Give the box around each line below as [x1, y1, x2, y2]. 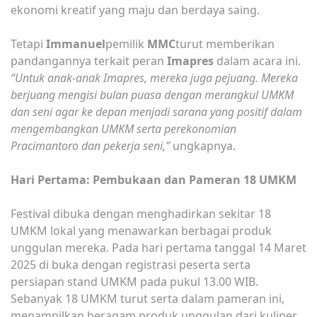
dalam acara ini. [214, 52, 301, 69]
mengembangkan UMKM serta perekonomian [11, 120, 236, 137]
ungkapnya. [170, 137, 236, 154]
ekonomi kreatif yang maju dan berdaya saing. [11, 1, 260, 18]
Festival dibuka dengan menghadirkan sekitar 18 [11, 205, 271, 221]
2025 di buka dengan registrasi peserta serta [11, 256, 250, 272]
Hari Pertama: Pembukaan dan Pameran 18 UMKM [11, 171, 296, 188]
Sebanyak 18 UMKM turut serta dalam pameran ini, [11, 290, 284, 306]
